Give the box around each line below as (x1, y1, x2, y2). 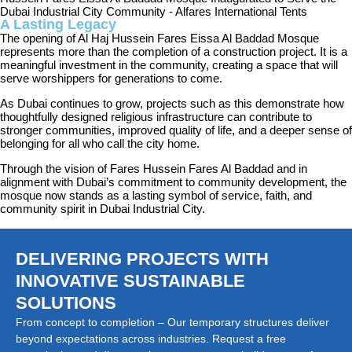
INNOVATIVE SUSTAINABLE (16, 271, 245, 291)
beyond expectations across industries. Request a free (16, 332, 286, 345)
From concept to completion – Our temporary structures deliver (16, 316, 329, 328)
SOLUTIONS (16, 293, 116, 313)
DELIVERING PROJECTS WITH (16, 249, 269, 269)
